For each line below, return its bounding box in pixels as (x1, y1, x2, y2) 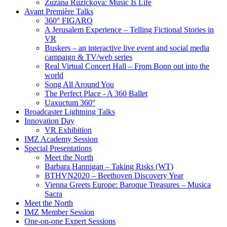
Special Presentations (24, 143, 92, 153)
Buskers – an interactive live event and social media (45, 43, 209, 52)
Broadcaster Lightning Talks (24, 107, 115, 116)
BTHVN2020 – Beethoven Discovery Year (45, 171, 183, 180)
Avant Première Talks (24, 7, 93, 16)
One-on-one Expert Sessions (24, 216, 116, 225)
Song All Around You (45, 80, 114, 89)
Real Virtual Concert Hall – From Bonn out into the (45, 61, 209, 70)
